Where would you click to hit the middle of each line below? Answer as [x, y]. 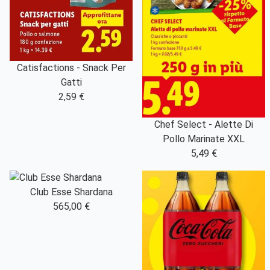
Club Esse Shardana [71, 192]
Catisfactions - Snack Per [71, 68]
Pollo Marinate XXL [204, 139]
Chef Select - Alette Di [204, 125]
